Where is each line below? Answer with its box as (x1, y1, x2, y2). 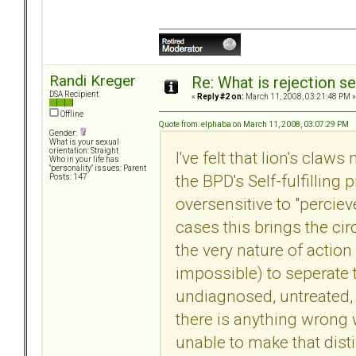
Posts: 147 (49, 172, 87, 182)
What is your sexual (49, 137, 119, 147)
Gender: (49, 129, 79, 138)
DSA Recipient (49, 90, 99, 99)
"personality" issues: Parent (49, 164, 146, 173)
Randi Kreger (49, 72, 136, 91)
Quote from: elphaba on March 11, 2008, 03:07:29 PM (159, 119, 349, 129)
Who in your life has (49, 155, 119, 164)
